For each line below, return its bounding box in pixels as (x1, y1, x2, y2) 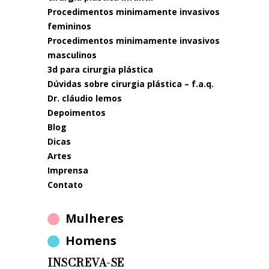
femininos (47, 20, 91, 32)
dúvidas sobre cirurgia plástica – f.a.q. (53, 78, 214, 89)
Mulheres (65, 210, 124, 226)
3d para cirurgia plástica (52, 64, 153, 75)
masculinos (47, 49, 97, 61)
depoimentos (53, 107, 106, 118)
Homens (65, 232, 116, 249)
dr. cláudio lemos (53, 92, 122, 104)
